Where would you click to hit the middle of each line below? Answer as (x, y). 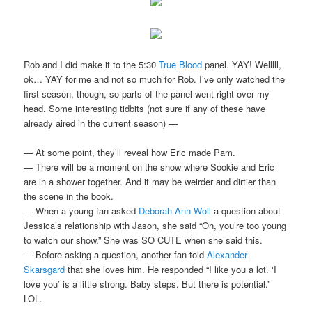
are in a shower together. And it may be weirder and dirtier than (150, 182)
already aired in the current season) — (101, 123)
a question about (246, 211)
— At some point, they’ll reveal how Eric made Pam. (130, 153)
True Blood (181, 65)
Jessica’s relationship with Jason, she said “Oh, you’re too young (155, 226)
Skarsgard (45, 270)
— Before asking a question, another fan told (116, 255)
